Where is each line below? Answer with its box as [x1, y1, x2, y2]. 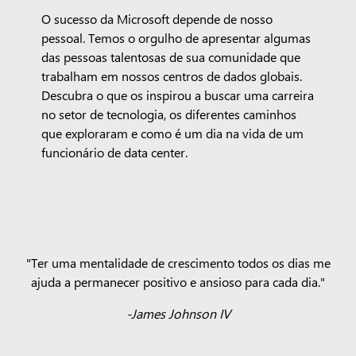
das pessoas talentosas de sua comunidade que [41, 48, 300, 66]
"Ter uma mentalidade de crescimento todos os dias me [25, 253, 331, 271]
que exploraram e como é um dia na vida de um [41, 124, 304, 142]
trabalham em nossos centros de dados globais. [41, 67, 302, 85]
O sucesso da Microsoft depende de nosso [41, 10, 273, 28]
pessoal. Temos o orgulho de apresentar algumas [41, 29, 311, 47]
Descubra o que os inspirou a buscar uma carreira [41, 86, 314, 104]
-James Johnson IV [126, 304, 230, 322]
